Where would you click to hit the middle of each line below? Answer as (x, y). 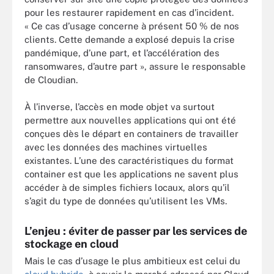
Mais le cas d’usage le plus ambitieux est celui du (132, 261)
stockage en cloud (72, 244)
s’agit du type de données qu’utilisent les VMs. (126, 201)
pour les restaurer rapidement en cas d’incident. (129, 12)
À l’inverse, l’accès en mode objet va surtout (120, 107)
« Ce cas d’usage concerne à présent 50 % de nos (132, 26)
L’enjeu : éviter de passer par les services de (136, 231)
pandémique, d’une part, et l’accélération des (122, 53)
